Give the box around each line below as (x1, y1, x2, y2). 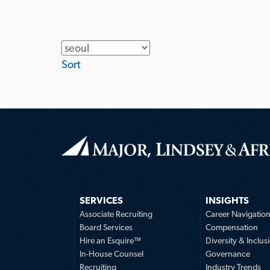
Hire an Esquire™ (80, 235, 141, 245)
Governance (206, 248, 250, 259)
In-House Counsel (80, 248, 143, 259)
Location (61, 41, 104, 54)
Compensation (206, 222, 258, 232)
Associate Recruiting (80, 209, 152, 219)
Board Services (80, 222, 133, 232)
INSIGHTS (206, 194, 249, 206)
